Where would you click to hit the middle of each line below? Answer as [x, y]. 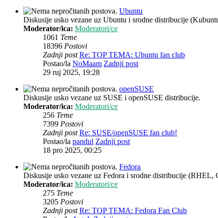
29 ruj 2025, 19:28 [71, 73]
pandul [83, 142]
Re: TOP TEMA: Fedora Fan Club [133, 211]
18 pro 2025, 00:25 [72, 150]
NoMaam [87, 64]
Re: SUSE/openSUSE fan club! [128, 133]
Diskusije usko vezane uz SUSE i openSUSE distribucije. [112, 98]
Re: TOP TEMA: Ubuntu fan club [132, 55]
